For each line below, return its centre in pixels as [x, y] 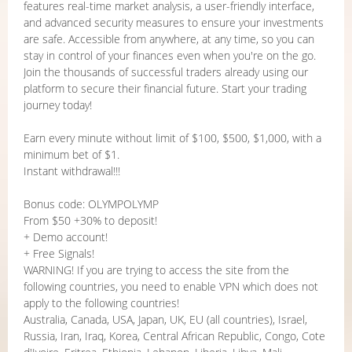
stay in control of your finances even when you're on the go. [170, 55]
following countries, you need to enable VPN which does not [171, 286]
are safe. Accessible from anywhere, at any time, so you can [169, 39]
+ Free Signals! [59, 253]
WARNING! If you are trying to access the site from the [156, 270]
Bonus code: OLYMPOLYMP [91, 204]
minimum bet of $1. [71, 154]
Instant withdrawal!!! [72, 171]
